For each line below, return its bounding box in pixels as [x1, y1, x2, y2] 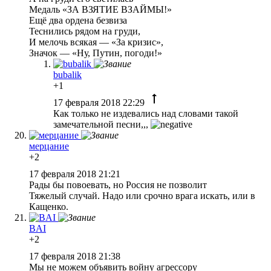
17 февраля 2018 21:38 [29, 250, 123, 261]
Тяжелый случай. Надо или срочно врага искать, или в [29, 190, 255, 201]
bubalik [53, 69, 82, 80]
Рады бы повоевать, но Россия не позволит [29, 179, 207, 190]
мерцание [29, 140, 69, 151]
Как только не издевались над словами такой [53, 108, 238, 119]
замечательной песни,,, [53, 119, 151, 129]
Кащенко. [29, 201, 68, 212]
